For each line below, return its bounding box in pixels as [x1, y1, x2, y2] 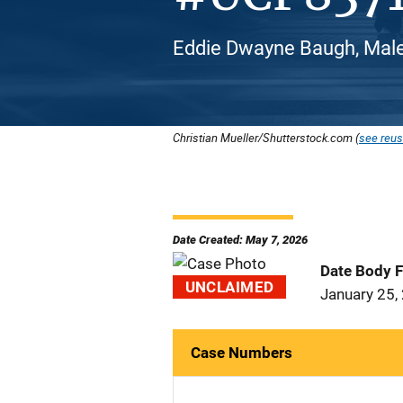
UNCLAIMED [184, 278, 274, 296]
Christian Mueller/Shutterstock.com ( [173, 130, 359, 146]
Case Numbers [191, 344, 292, 362]
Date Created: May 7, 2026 [173, 233, 308, 246]
